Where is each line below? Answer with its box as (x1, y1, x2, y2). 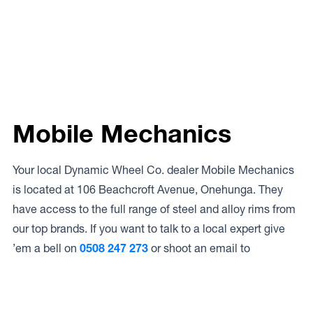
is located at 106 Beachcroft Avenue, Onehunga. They (13, 182, 283, 196)
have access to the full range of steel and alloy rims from (13, 202, 296, 216)
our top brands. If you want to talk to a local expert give (13, 221, 285, 235)
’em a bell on (13, 241, 80, 255)
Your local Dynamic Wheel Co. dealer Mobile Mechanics (13, 163, 294, 177)
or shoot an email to (148, 241, 250, 255)
